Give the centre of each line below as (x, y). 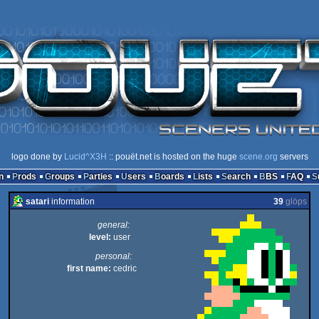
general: (113, 225)
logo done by (37, 157)
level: (100, 237)
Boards (172, 177)
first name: (89, 268)
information (72, 202)
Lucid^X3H (85, 157)
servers (293, 157)
